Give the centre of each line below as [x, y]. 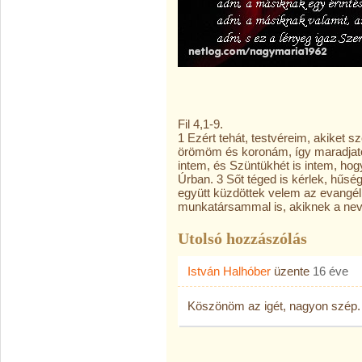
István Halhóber [229, 271]
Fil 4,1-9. [200, 124]
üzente [292, 271]
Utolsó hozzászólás [242, 238]
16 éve [330, 271]
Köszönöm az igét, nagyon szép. [274, 306]
